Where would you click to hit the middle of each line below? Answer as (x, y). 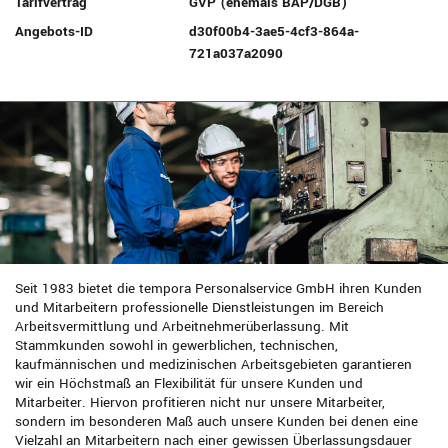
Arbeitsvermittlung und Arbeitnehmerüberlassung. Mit (182, 327)
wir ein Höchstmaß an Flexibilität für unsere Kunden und (189, 384)
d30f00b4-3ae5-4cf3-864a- (274, 31)
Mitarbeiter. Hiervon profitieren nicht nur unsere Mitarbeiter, (200, 403)
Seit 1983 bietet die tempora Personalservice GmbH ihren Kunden (218, 289)
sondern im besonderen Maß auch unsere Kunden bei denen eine (216, 422)
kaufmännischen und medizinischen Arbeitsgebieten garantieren (213, 365)
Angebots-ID (54, 31)
